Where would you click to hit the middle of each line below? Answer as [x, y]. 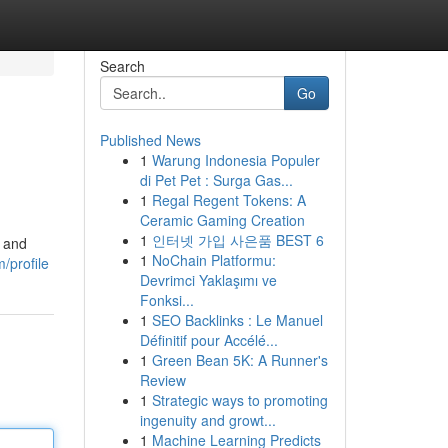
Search [122, 66]
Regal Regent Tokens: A [228, 200]
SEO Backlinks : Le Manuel [237, 320]
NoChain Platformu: [213, 260]
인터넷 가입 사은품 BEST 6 [237, 240]
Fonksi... [166, 300]
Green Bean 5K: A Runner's [239, 360]
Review [162, 380]
